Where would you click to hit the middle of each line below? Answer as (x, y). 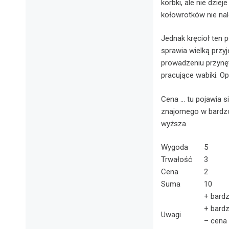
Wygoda (175, 147)
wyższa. (174, 123)
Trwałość (177, 159)
